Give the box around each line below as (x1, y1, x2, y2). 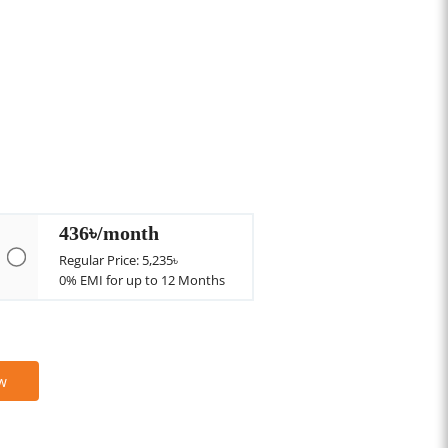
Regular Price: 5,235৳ (59, 251, 179, 269)
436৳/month (59, 219, 160, 246)
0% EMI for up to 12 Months (59, 271, 226, 289)
